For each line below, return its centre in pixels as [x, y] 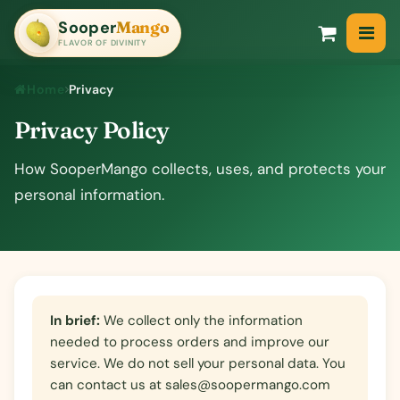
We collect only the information [201, 320]
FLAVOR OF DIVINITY [103, 43]
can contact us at [108, 384]
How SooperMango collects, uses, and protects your [200, 168]
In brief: [75, 320]
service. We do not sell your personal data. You [198, 363]
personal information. [89, 194]
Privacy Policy [92, 130]
